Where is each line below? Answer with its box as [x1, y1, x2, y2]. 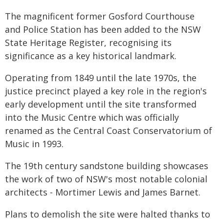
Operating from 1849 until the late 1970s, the [5, 72, 197, 84]
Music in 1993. [5, 138, 64, 150]
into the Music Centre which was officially [5, 111, 179, 123]
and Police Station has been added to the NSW [5, 23, 201, 35]
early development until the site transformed [5, 98, 197, 110]
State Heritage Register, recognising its [5, 37, 172, 48]
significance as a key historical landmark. [5, 50, 176, 62]
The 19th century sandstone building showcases [5, 160, 208, 172]
